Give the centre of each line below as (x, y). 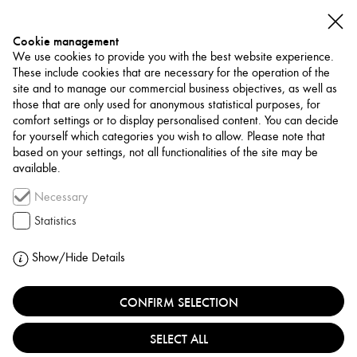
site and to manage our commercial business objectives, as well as (175, 88)
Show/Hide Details (77, 257)
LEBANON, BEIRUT (178, 255)
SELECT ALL (178, 337)
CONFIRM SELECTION (178, 301)
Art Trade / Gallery (178, 184)
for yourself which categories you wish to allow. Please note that (169, 135)
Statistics (55, 220)
